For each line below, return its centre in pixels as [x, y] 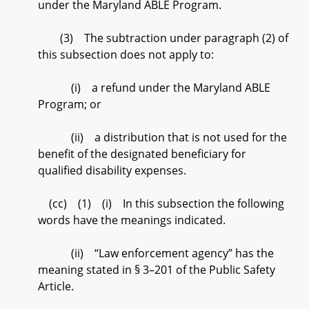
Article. [56, 286]
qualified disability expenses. [112, 170]
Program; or [70, 104]
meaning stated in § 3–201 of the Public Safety [157, 270]
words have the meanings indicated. [132, 220]
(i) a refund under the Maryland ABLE [154, 88]
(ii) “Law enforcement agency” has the [156, 253]
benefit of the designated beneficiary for [142, 154]
